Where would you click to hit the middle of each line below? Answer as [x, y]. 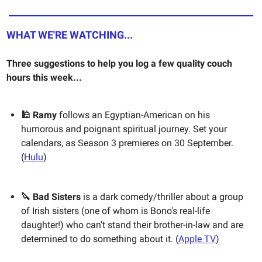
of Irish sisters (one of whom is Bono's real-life [116, 211]
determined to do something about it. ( [100, 239]
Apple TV [197, 239]
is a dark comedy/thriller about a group [162, 196]
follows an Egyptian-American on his [135, 115]
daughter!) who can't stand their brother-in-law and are [132, 225]
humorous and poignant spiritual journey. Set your [124, 129]
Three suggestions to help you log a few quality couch [119, 63]
